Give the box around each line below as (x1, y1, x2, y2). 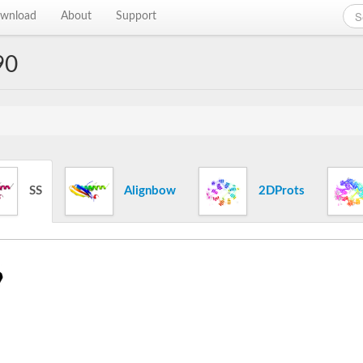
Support (116, 11, 157, 22)
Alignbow (122, 184, 176, 197)
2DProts (255, 184, 305, 197)
